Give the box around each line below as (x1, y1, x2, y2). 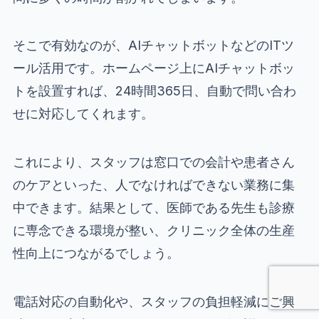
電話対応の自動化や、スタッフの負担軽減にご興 (12, 294, 295, 310)
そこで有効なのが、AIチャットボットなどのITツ (12, 38, 294, 53)
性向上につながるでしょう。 (12, 246, 179, 261)
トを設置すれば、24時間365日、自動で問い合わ (12, 83, 296, 99)
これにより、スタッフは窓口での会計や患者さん (12, 155, 295, 170)
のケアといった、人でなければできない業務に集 (12, 177, 295, 193)
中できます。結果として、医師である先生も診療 (12, 200, 295, 216)
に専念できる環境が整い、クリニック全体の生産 (12, 223, 295, 239)
